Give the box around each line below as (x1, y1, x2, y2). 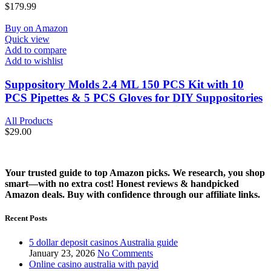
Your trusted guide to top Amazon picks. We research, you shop (5, 168, 265, 178)
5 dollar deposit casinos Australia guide (29, 237, 178, 247)
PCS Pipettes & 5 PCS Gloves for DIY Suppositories (5, 91, 263, 104)
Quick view (5, 33, 50, 44)
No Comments (97, 247, 153, 258)
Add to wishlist (5, 55, 63, 66)
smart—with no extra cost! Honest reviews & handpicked (5, 178, 239, 189)
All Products (5, 116, 53, 126)
